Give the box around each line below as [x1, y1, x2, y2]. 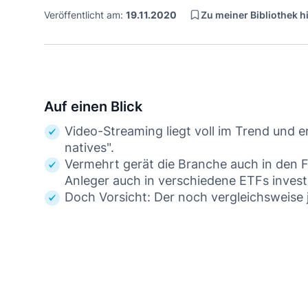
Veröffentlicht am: [44, 9, 126, 21]
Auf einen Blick [44, 98, 142, 115]
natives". [65, 140, 118, 155]
